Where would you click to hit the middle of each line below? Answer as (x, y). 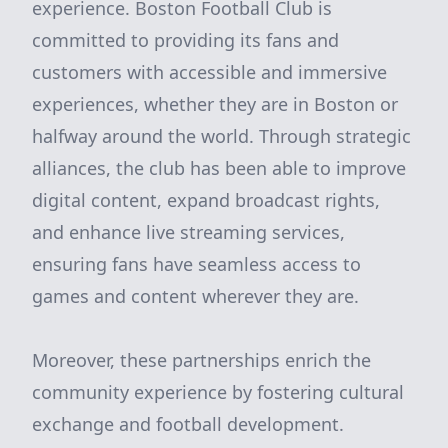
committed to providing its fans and (185, 40)
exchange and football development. (188, 424)
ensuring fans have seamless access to (196, 264)
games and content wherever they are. (195, 296)
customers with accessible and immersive (209, 72)
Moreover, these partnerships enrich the (201, 360)
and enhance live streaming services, (188, 232)
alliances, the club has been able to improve (219, 168)
